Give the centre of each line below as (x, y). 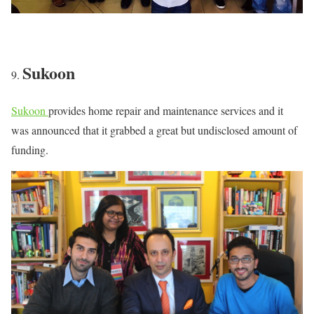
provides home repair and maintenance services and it (166, 111)
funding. (30, 150)
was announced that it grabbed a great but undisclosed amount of (154, 130)
